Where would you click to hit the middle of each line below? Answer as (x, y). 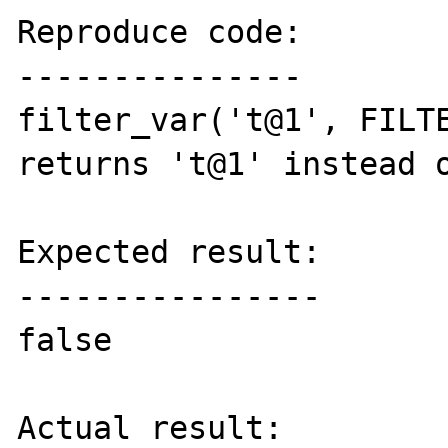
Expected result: (169, 252)
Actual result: (150, 428)
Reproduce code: (160, 32)
